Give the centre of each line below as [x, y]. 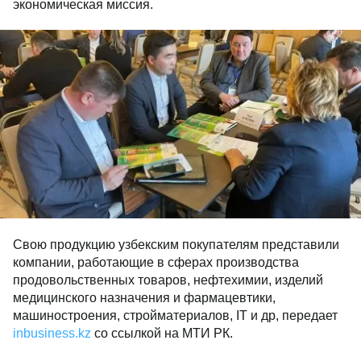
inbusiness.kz [52, 333]
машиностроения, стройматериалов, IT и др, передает [175, 315]
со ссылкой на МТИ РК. [162, 333]
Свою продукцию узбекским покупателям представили [176, 245]
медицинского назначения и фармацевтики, [144, 298]
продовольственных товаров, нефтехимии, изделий [168, 280]
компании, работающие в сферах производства [156, 262]
